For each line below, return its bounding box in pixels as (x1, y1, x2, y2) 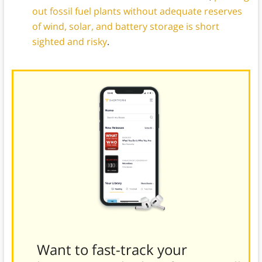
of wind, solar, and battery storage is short (32, 20, 219, 33)
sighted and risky (32, 35, 107, 49)
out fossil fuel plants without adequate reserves (32, 5, 242, 18)
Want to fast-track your (36, 240, 187, 260)
